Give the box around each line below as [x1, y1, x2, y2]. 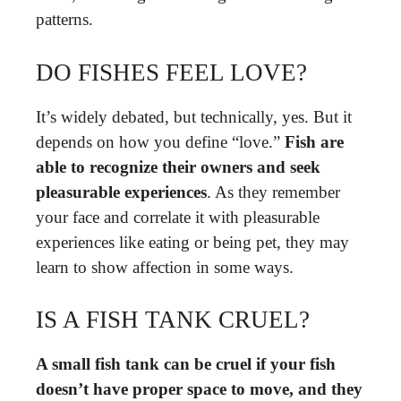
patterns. [36, 10, 93, 29]
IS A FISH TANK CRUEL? [36, 306, 310, 333]
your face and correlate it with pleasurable [36, 207, 320, 226]
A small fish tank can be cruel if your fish [36, 354, 336, 373]
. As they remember [207, 182, 340, 201]
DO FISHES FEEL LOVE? [36, 58, 307, 86]
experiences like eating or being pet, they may [36, 232, 349, 252]
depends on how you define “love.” [36, 132, 285, 151]
